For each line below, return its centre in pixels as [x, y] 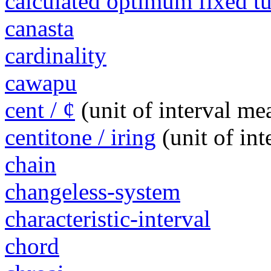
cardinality [56, 56]
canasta [39, 28]
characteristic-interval [108, 219]
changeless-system [93, 192]
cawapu [41, 83]
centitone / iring [80, 137]
